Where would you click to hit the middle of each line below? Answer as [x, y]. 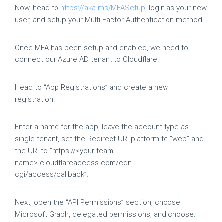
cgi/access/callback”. [52, 174]
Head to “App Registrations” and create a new [91, 87]
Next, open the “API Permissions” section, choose [98, 202]
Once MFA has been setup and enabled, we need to [102, 48]
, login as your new [176, 8]
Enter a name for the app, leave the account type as [102, 127]
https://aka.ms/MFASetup [103, 8]
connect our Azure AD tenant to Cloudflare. [87, 59]
